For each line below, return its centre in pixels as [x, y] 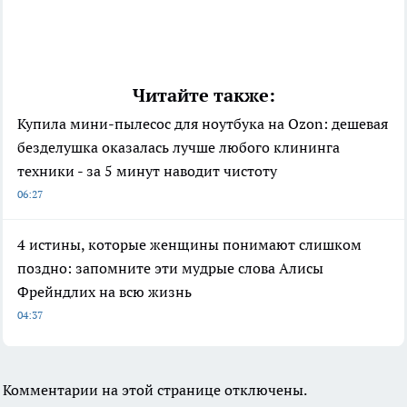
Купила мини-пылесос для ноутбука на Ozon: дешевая [203, 123]
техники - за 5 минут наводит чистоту [147, 170]
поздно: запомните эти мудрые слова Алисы [170, 268]
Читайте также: [203, 95]
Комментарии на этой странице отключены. [155, 389]
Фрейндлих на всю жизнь [104, 291]
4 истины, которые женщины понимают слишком [189, 244]
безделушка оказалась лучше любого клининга [179, 147]
